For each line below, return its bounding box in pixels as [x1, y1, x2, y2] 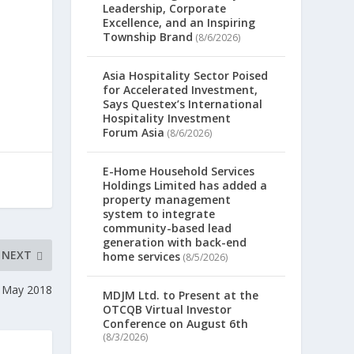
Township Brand [103, 29, 194, 45]
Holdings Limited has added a [103, 178, 268, 194]
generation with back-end [103, 235, 247, 250]
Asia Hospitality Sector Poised [103, 68, 269, 84]
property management [103, 192, 232, 208]
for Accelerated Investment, [103, 82, 258, 98]
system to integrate [103, 206, 216, 222]
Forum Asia [103, 125, 165, 141]
